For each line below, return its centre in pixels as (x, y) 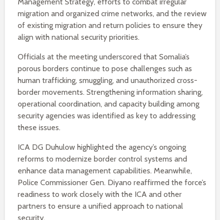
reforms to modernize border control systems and (102, 159)
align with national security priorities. (79, 37)
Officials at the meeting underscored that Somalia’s (104, 57)
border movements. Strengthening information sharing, (110, 92)
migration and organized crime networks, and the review (112, 14)
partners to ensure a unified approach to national (100, 206)
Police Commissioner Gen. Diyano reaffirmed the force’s (112, 182)
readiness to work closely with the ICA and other (100, 194)
